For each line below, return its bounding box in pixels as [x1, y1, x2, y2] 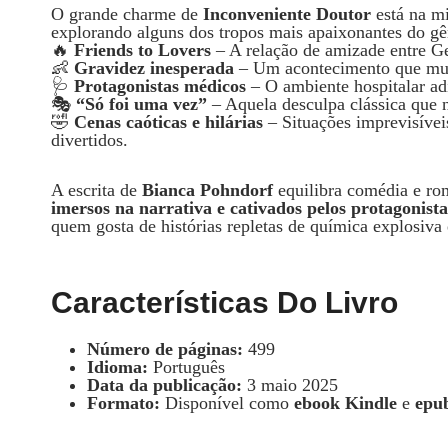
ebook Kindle [294, 392, 397, 413]
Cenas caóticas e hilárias [74, 111, 263, 132]
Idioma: [87, 356, 148, 377]
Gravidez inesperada [74, 57, 234, 78]
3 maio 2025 [242, 374, 338, 395]
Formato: [87, 392, 160, 413]
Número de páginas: [87, 338, 243, 359]
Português [148, 356, 225, 377]
